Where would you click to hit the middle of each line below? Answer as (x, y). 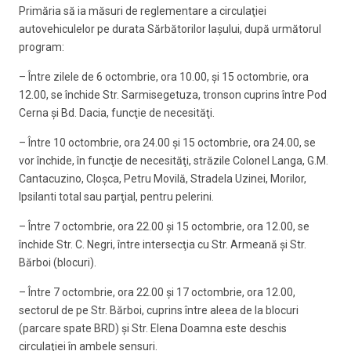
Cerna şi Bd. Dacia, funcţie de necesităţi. (117, 112)
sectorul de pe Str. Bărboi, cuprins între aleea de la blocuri (159, 310)
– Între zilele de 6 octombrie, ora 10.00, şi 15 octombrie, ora (164, 76)
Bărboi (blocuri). (58, 262)
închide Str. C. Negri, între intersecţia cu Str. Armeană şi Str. (163, 244)
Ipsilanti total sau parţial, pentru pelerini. (116, 196)
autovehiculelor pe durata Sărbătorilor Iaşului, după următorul (170, 29)
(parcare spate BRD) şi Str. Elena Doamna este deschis (153, 328)
